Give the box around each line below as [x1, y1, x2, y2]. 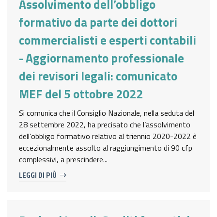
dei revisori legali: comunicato [19, 67, 177, 86]
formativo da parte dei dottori [19, 13, 177, 32]
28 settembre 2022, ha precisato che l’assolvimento [19, 119, 190, 131]
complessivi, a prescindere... [19, 154, 108, 166]
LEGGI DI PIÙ [19, 170, 58, 181]
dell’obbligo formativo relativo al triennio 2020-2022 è [19, 130, 197, 142]
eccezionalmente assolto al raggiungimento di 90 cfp [19, 142, 192, 154]
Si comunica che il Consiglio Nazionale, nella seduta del [19, 107, 194, 119]
